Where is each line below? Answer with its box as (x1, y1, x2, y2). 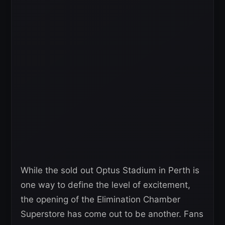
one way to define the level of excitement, (21, 179, 190, 190)
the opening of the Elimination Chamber (21, 194, 180, 204)
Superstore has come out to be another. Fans (21, 208, 203, 219)
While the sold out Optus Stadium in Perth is (21, 165, 199, 175)
